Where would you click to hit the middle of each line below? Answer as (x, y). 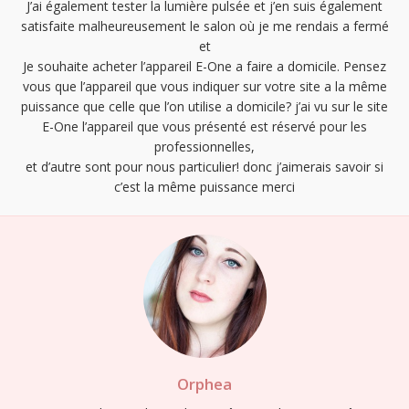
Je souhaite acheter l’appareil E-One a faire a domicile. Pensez (204, 67)
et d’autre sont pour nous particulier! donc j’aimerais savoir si (204, 167)
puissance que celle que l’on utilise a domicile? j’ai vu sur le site (204, 107)
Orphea (204, 384)
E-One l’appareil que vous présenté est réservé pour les (204, 127)
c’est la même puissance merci (204, 187)
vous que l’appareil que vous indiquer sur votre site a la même (204, 87)
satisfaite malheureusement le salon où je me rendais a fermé (204, 26)
